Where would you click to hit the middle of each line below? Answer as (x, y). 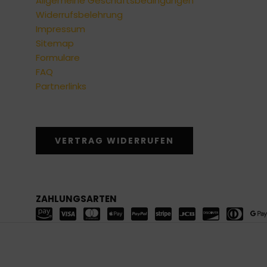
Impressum (60, 29)
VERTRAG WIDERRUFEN (114, 141)
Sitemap (55, 44)
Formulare (58, 58)
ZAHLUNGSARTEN (76, 199)
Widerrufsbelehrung (79, 15)
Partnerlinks (61, 86)
